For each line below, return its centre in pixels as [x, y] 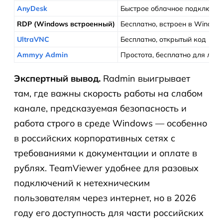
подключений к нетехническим [82, 183]
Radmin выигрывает [145, 78]
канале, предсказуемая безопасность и [100, 108]
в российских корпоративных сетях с [95, 138]
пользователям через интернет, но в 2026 [105, 198]
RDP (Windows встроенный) [66, 24]
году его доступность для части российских [109, 213]
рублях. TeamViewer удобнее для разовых [106, 168]
